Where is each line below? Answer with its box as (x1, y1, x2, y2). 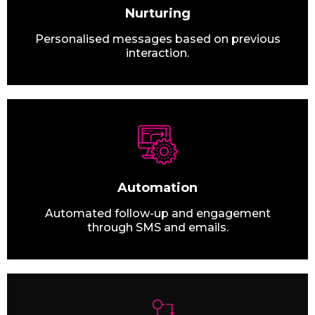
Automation (117, 180, 198, 196)
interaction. (126, 46, 189, 60)
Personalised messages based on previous (34, 32, 281, 46)
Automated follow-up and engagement (44, 207, 271, 221)
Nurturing (124, 6, 191, 22)
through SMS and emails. (86, 221, 229, 235)
